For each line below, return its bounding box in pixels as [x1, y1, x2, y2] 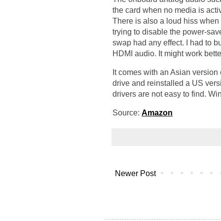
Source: [112, 109, 142, 117]
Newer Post [115, 169, 156, 178]
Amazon [142, 109, 173, 117]
